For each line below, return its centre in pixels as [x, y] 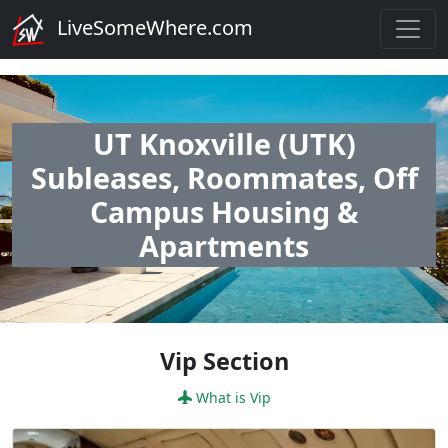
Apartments [224, 245]
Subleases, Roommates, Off [224, 177]
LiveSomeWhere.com [155, 27]
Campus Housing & [224, 211]
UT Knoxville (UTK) [224, 143]
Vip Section [224, 360]
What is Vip [233, 397]
